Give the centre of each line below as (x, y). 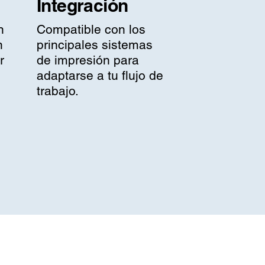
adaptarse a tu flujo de (100, 76)
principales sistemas (95, 45)
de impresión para (88, 60)
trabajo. (58, 91)
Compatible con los (91, 30)
